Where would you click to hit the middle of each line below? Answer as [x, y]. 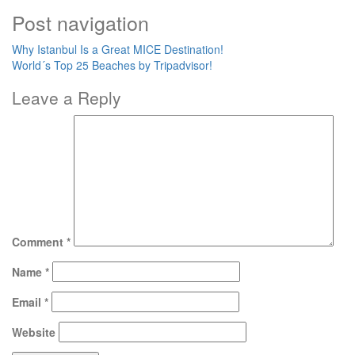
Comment [39, 242]
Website [34, 332]
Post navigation [80, 23]
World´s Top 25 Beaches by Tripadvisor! [112, 65]
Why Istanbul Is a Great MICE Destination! [118, 50]
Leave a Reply [67, 98]
